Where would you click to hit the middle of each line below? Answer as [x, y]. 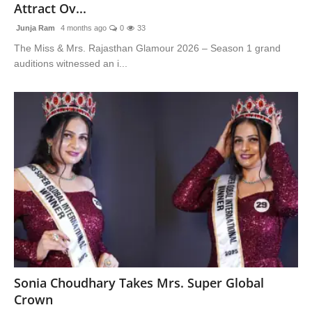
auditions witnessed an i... [71, 63]
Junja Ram [34, 28]
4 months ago [83, 28]
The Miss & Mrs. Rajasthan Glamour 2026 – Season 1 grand [147, 48]
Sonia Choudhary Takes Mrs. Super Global [139, 283]
